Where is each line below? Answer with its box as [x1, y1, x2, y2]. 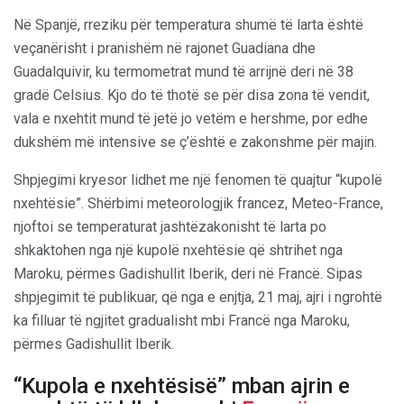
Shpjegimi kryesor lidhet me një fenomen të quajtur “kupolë [14, 171, 382, 189]
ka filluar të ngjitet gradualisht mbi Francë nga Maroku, [14, 312, 350, 330]
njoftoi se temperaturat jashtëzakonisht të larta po [14, 218, 326, 236]
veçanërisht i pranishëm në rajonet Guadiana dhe [14, 40, 316, 58]
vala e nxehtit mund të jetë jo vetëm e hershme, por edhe [14, 110, 368, 128]
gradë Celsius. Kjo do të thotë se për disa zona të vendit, [14, 87, 370, 105]
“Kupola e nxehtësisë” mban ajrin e [14, 372, 350, 399]
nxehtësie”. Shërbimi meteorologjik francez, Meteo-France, [14, 195, 383, 213]
